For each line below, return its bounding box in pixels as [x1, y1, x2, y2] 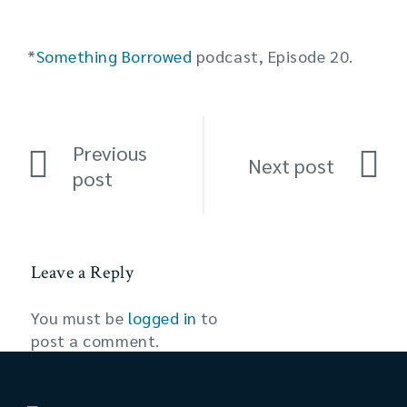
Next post [248, 153, 334, 178]
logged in [128, 307, 197, 328]
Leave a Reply [30, 261, 134, 284]
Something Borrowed [35, 45, 193, 66]
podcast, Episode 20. [192, 45, 353, 66]
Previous [73, 140, 147, 165]
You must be [30, 307, 129, 328]
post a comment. [30, 330, 160, 351]
